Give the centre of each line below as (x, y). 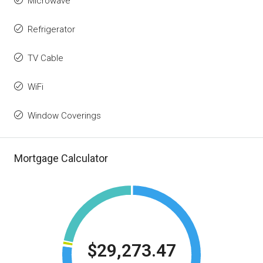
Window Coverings (64, 116)
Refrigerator (51, 30)
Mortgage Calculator (61, 159)
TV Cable (45, 58)
